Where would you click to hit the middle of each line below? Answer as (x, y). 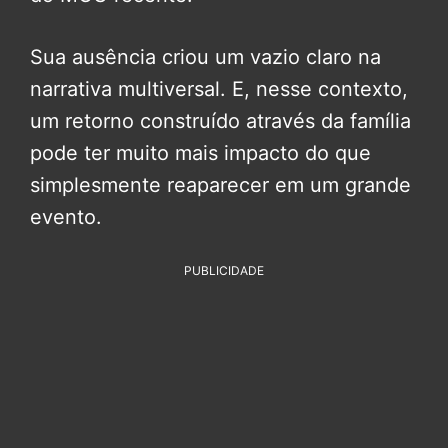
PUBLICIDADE (224, 271)
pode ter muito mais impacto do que (200, 153)
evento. (66, 217)
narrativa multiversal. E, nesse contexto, (219, 89)
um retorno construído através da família (220, 121)
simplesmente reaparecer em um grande (220, 185)
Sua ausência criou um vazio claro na (205, 57)
